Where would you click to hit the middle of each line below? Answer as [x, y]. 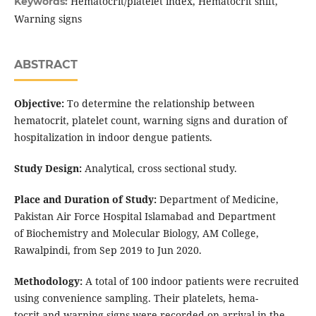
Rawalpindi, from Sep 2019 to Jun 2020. [108, 250]
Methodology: [48, 281]
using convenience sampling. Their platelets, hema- [136, 298]
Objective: [39, 104]
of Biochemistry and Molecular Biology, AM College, [136, 233]
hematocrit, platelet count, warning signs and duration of [150, 121]
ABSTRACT [45, 65]
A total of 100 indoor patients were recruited [190, 281]
